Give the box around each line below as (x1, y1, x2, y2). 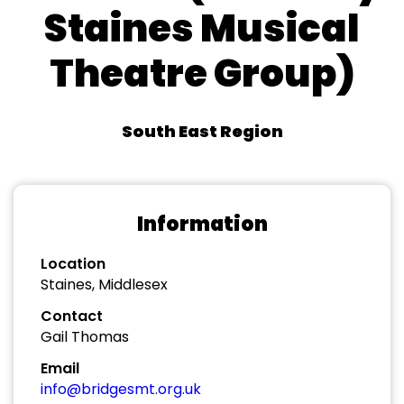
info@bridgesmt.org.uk (41, 379, 201, 399)
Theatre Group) (49, 47, 355, 100)
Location (41, 253, 106, 274)
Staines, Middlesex (41, 274, 168, 295)
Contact (41, 306, 103, 326)
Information (136, 210, 268, 238)
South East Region (121, 120, 283, 142)
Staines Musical (44, 2, 360, 55)
